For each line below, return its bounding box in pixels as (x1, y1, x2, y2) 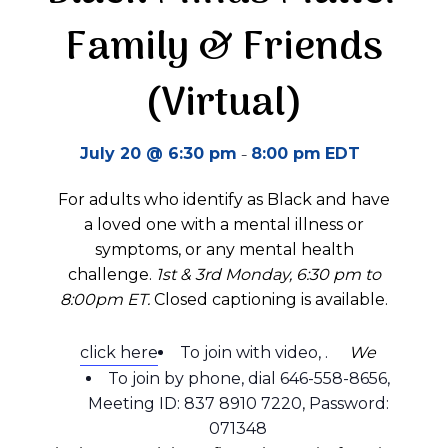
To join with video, (180, 343, 325, 362)
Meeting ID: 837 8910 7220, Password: (87, 394, 389, 413)
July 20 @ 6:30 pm (80, 144, 237, 163)
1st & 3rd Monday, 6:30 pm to (155, 265, 381, 284)
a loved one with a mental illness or (84, 215, 364, 234)
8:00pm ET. (60, 290, 154, 309)
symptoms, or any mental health (94, 240, 354, 259)
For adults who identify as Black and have (58, 190, 390, 209)
